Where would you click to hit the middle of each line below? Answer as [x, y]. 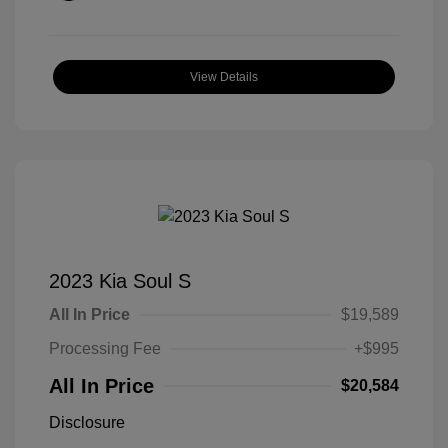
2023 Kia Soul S [120, 281]
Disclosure [87, 423]
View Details [224, 77]
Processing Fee [105, 349]
